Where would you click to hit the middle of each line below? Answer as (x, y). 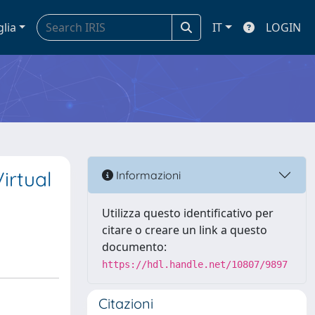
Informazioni (147, 175)
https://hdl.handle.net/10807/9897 (195, 264)
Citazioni (126, 303)
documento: (134, 247)
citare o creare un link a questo (185, 230)
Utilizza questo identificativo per (188, 213)
